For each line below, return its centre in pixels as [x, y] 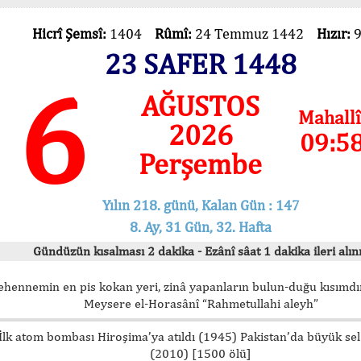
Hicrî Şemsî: [71, 33]
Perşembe [201, 164]
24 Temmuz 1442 [255, 33]
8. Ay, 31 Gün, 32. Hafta [201, 226]
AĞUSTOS [201, 106]
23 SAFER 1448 [201, 64]
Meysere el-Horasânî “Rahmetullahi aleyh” [201, 303]
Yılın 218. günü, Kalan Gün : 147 [201, 205]
